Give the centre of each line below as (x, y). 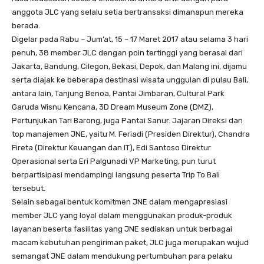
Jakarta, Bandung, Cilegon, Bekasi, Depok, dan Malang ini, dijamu (129, 66)
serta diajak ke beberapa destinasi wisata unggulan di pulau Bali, (130, 80)
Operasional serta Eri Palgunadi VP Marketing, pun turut (114, 161)
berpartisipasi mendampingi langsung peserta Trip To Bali (116, 175)
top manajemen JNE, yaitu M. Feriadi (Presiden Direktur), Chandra (131, 134)
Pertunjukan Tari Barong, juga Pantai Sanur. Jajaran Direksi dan (127, 121)
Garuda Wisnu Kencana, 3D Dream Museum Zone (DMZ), (113, 107)
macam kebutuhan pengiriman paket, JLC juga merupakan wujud (130, 242)
